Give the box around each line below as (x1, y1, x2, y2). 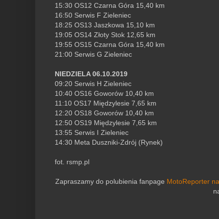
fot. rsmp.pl (55, 158, 89, 166)
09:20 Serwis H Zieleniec (55, 80, 131, 88)
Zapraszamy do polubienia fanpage (55, 177, 167, 186)
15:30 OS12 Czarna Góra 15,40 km (55, 1, 165, 10)
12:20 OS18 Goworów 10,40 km (55, 109, 154, 117)
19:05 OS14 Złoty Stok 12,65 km (55, 31, 155, 39)
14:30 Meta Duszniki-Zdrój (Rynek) (55, 138, 163, 147)
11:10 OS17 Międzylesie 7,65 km (55, 99, 156, 108)
